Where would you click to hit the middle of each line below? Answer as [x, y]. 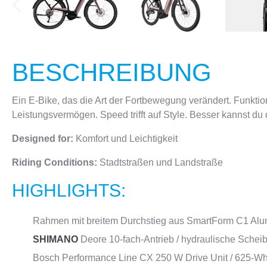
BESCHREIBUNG [112, 72]
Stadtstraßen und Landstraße [161, 162]
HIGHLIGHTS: [69, 190]
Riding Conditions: [56, 162]
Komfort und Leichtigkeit [127, 139]
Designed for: [44, 139]
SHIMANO [55, 239]
